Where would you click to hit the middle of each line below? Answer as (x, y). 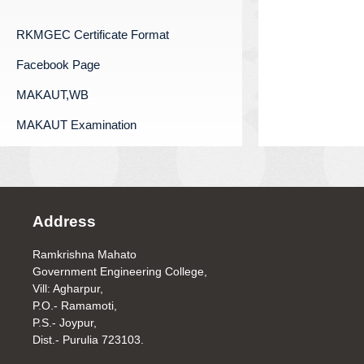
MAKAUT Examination (76, 125)
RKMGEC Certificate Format (93, 35)
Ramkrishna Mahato (85, 254)
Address (65, 222)
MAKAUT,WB (52, 95)
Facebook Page (58, 65)
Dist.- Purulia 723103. (89, 339)
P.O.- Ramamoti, (75, 305)
